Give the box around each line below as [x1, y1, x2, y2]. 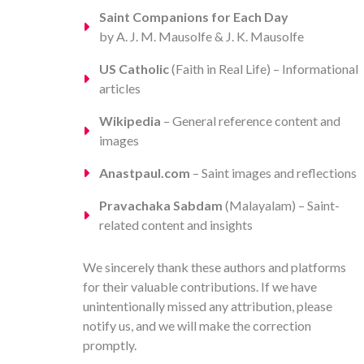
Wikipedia [99, 112, 161, 128]
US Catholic [99, 60, 169, 76]
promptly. [83, 336, 136, 353]
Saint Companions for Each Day [99, 8, 288, 24]
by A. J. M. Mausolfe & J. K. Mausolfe [99, 28, 304, 44]
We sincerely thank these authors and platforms [83, 258, 346, 275]
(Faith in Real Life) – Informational [169, 60, 358, 76]
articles [99, 80, 141, 96]
